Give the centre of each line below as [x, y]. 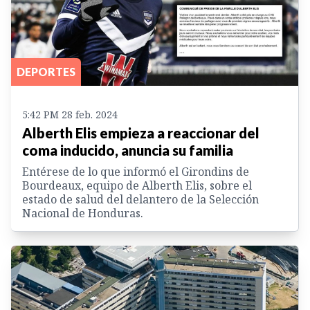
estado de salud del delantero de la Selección [140, 199]
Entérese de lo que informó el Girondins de [136, 171]
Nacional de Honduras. [83, 213]
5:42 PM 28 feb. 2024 [70, 114]
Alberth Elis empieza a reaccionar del [141, 133]
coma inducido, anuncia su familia [128, 150]
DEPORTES [46, 71]
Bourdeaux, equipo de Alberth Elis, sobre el [137, 185]
